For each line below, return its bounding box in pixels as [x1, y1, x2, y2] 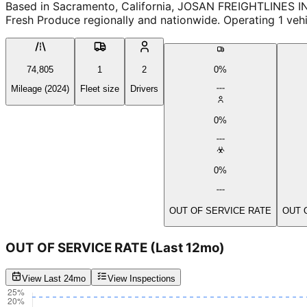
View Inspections [108, 273, 175, 284]
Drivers [130, 84, 158, 95]
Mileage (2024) [11, 84, 69, 95]
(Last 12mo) [150, 240, 225, 256]
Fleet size [80, 84, 119, 95]
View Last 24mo [22, 273, 86, 284]
